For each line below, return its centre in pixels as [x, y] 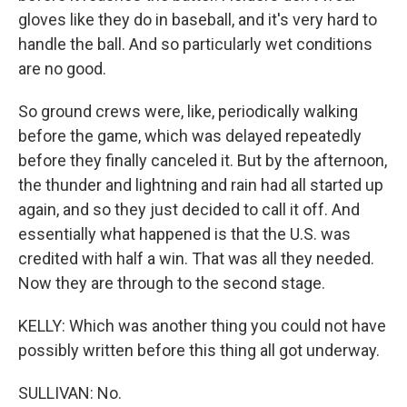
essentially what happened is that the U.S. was [184, 234]
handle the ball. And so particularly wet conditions [195, 44]
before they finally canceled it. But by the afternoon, [203, 160]
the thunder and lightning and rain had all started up [201, 185]
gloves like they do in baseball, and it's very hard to [198, 20]
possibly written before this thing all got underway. [199, 350]
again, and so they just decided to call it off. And [189, 209]
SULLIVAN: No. [70, 393]
